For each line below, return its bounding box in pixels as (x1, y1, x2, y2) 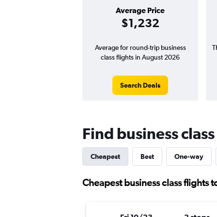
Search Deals (120, 81, 160, 89)
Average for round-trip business (94, 44, 186, 51)
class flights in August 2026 (101, 53, 180, 61)
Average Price (116, 6, 165, 15)
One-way (174, 153, 203, 160)
